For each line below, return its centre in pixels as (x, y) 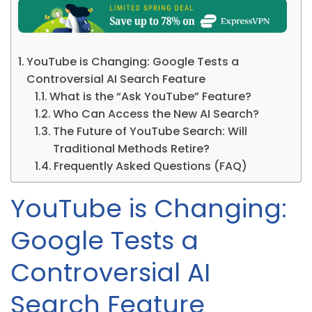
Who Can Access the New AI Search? (156, 114)
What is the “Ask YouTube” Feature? (151, 96)
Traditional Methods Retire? (132, 148)
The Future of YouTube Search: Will (150, 131)
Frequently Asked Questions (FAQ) (151, 166)
